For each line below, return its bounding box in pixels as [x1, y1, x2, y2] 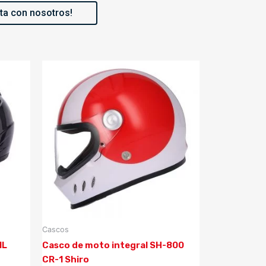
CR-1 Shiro [42, 254, 89, 265]
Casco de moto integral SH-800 [42, 239, 184, 251]
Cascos [42, 224, 69, 234]
